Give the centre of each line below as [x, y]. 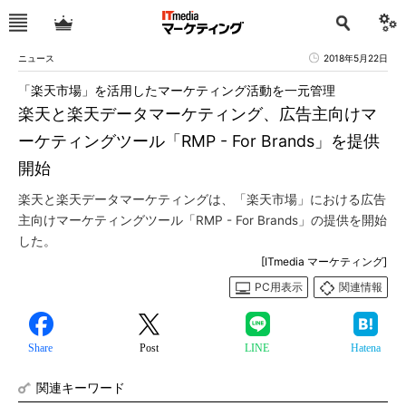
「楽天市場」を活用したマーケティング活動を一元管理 [177, 91]
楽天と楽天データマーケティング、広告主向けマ [198, 114]
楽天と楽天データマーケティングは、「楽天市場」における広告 [202, 199]
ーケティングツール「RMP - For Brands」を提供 [199, 141]
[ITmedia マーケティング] [324, 261]
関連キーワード [81, 387]
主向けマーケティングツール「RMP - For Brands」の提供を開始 [203, 220]
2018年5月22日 [356, 58]
